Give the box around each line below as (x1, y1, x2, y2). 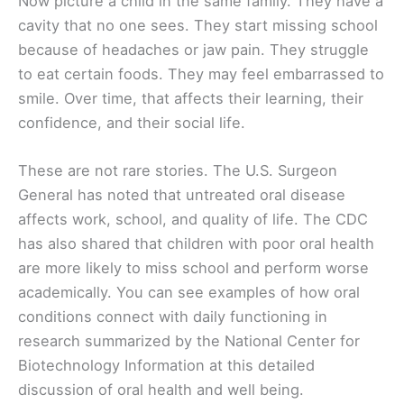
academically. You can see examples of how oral (18, 282, 360, 301)
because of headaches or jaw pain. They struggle (18, 40, 369, 59)
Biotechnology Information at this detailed (18, 355, 315, 374)
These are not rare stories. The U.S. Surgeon (18, 161, 337, 179)
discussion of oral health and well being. (18, 380, 304, 399)
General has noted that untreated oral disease (18, 185, 345, 204)
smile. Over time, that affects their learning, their (18, 88, 363, 107)
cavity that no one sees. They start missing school (18, 15, 378, 34)
